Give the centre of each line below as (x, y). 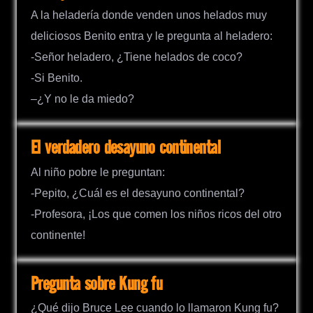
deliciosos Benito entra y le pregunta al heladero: (152, 36)
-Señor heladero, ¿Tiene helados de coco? (137, 57)
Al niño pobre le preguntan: (98, 172)
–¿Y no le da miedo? (82, 99)
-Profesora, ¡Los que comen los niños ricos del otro (156, 214)
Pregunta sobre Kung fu (97, 284)
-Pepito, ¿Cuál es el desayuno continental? (138, 193)
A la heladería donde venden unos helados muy (149, 15)
